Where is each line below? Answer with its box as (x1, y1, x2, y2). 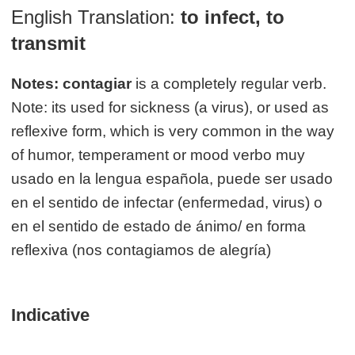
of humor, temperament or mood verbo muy (11, 146, 306, 163)
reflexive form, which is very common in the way (11, 122, 335, 139)
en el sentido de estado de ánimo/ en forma (11, 217, 307, 235)
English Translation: (11, 6, 176, 28)
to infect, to (181, 6, 285, 28)
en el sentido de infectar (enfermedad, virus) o (11, 193, 323, 211)
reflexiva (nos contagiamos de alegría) (11, 241, 272, 258)
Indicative (11, 305, 90, 326)
